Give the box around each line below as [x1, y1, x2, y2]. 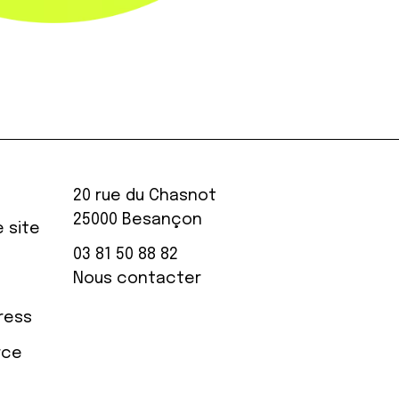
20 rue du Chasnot [72, 188, 216, 205]
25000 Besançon [72, 212, 202, 229]
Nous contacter [72, 271, 201, 288]
